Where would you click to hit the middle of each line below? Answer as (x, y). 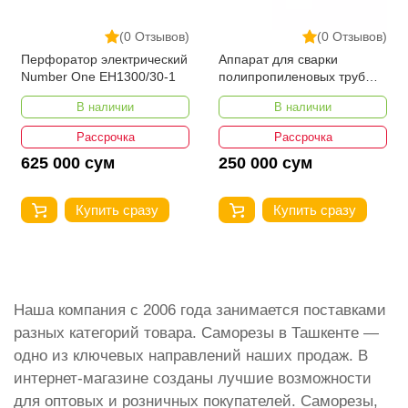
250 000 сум (265, 163)
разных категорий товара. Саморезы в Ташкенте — (196, 333)
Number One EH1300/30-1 (98, 77)
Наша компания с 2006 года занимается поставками (200, 311)
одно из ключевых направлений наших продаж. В (191, 356)
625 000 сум (68, 163)
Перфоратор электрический (104, 60)
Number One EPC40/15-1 (293, 94)
